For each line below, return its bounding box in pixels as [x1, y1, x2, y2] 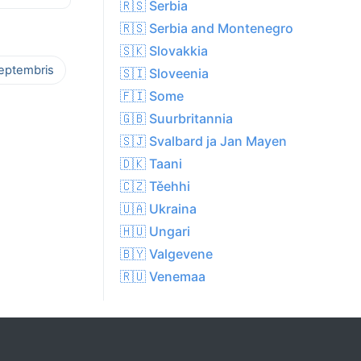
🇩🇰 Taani [120, 156, 182, 172]
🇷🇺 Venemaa [120, 268, 205, 285]
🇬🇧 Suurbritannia [120, 110, 233, 127]
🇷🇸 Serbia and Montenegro [120, 20, 293, 37]
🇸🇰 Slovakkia [120, 43, 208, 60]
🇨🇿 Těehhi [120, 178, 190, 195]
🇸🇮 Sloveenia [120, 65, 209, 82]
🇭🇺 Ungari [120, 223, 190, 240]
